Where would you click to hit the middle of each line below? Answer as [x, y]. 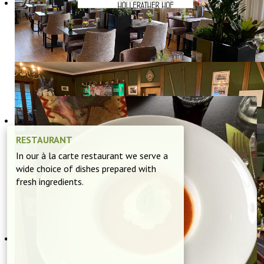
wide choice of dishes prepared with [86, 169]
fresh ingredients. [50, 181]
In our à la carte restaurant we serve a [92, 156]
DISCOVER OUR [136, 47]
